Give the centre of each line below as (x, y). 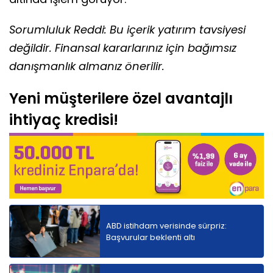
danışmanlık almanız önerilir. (87, 66)
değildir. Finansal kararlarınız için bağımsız (123, 48)
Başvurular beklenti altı (151, 237)
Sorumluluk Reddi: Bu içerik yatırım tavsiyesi (127, 30)
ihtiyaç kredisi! (64, 120)
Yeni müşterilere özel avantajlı (121, 99)
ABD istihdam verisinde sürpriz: (166, 225)
